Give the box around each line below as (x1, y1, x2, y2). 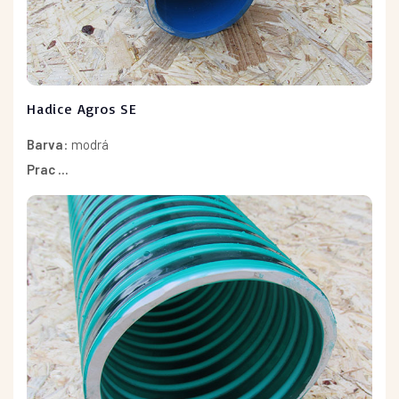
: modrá (63, 135, 109, 152)
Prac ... (27, 160, 69, 177)
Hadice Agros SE (27, 99, 137, 118)
